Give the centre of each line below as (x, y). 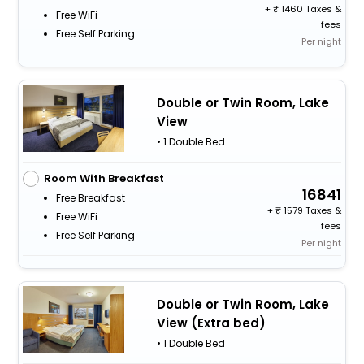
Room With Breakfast (104, 179)
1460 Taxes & (310, 9)
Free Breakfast (90, 198)
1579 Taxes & (312, 211)
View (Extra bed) (211, 323)
